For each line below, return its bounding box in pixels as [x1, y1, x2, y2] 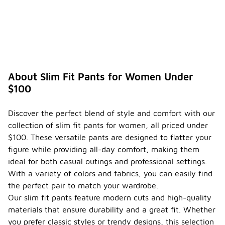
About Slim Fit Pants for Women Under [8, 71, 193, 83]
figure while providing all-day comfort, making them [8, 145, 199, 154]
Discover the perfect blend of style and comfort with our [8, 108, 215, 118]
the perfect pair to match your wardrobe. [8, 181, 158, 190]
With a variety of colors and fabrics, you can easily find [8, 169, 212, 178]
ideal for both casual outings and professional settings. [8, 157, 207, 166]
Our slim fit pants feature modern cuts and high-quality [8, 193, 211, 202]
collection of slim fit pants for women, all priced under [8, 121, 208, 130]
